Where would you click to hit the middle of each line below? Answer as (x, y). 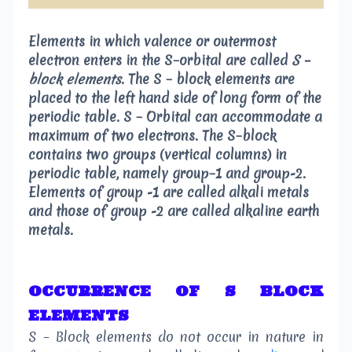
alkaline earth (276, 211)
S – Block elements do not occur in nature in (176, 336)
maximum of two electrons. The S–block (152, 135)
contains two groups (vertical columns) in (158, 154)
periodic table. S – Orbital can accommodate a (175, 116)
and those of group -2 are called (131, 211)
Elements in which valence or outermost (152, 41)
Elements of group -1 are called (128, 192)
